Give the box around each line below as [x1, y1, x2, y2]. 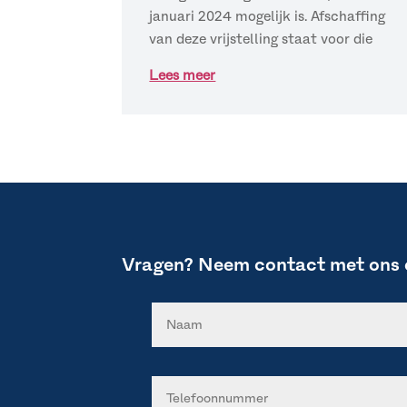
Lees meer [149, 67, 216, 84]
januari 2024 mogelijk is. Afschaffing [149, 8, 386, 25]
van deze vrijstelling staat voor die [149, 31, 373, 47]
